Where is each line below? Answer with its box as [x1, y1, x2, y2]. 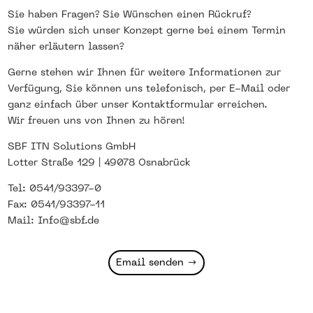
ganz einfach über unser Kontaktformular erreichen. [8, 101, 268, 110]
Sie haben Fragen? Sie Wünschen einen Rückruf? [8, 10, 252, 20]
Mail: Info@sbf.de [8, 217, 100, 226]
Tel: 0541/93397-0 [8, 184, 102, 194]
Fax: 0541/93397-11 [8, 201, 105, 210]
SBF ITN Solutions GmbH [8, 143, 136, 152]
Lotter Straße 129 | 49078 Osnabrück [8, 159, 191, 168]
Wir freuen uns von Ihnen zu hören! [8, 117, 186, 126]
